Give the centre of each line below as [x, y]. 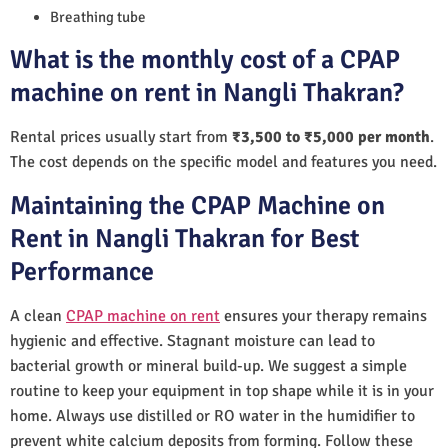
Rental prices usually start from [121, 136]
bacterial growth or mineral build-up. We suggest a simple [208, 365]
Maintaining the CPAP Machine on [197, 205]
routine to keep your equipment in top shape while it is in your [222, 390]
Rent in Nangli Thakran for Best [184, 238]
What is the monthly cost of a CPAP [205, 59]
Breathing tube [98, 16]
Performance [82, 271]
